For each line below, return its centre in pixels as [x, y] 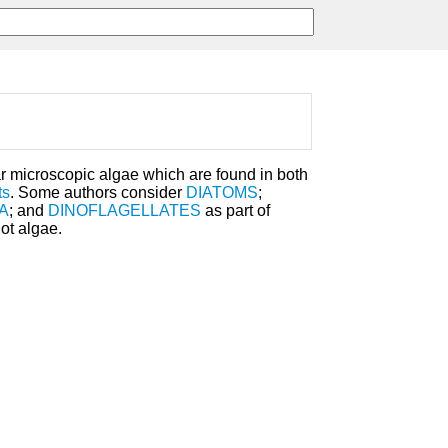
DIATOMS [222, 193]
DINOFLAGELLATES [124, 211]
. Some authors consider [98, 193]
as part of [235, 211]
